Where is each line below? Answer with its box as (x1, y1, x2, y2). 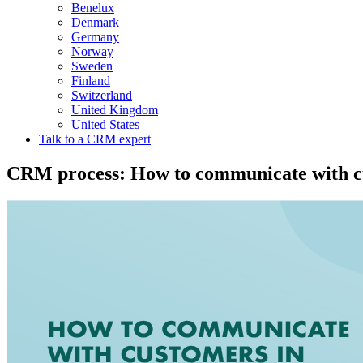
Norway (71, 44, 113, 58)
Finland (71, 73, 110, 88)
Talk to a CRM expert (39, 131, 151, 146)
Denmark (71, 15, 119, 29)
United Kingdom (71, 102, 158, 117)
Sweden (71, 58, 113, 73)
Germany (71, 29, 119, 44)
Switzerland (71, 88, 132, 102)
